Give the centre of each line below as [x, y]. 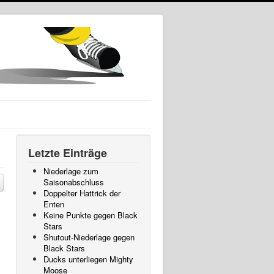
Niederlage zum [71, 171]
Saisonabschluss [74, 182]
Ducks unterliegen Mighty [88, 259]
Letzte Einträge [68, 153]
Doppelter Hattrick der [82, 193]
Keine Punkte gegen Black [91, 215]
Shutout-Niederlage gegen [89, 237]
